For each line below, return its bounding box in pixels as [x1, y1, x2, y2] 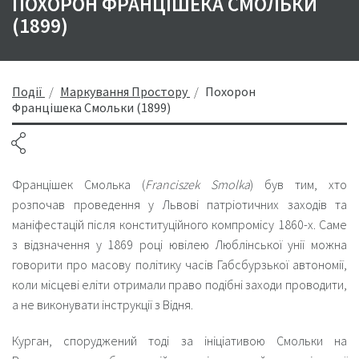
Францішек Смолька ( [12, 176, 145, 192]
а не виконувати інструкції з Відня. [12, 296, 193, 313]
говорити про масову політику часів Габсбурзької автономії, [12, 256, 347, 272]
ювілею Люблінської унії [168, 236, 305, 252]
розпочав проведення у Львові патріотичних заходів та [12, 196, 347, 212]
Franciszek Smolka [145, 176, 250, 192]
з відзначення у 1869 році [12, 236, 169, 252]
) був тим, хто [250, 176, 347, 192]
